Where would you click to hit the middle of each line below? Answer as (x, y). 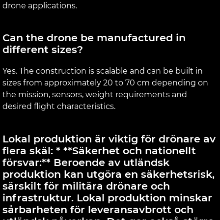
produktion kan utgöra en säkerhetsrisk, (109, 174)
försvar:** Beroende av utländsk (86, 162)
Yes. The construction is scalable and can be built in (103, 71)
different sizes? (43, 50)
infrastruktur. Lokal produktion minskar (107, 197)
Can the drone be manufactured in (94, 38)
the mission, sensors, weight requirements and (95, 95)
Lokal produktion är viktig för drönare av (109, 138)
